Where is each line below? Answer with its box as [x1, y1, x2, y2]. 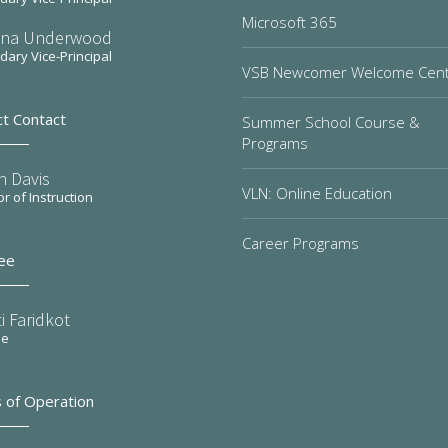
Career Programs [242, 233, 359, 253]
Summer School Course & [242, 112, 420, 132]
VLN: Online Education [242, 183, 392, 203]
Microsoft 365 [242, 12, 337, 32]
